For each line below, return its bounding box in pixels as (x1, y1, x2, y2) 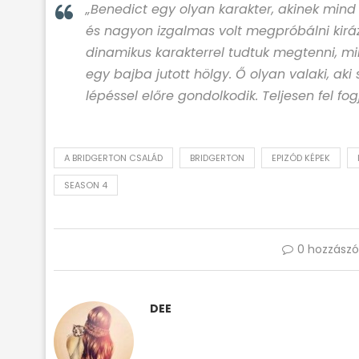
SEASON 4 (64, 179, 107, 192)
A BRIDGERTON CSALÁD (64, 151, 163, 164)
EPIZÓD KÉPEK (272, 151, 330, 164)
